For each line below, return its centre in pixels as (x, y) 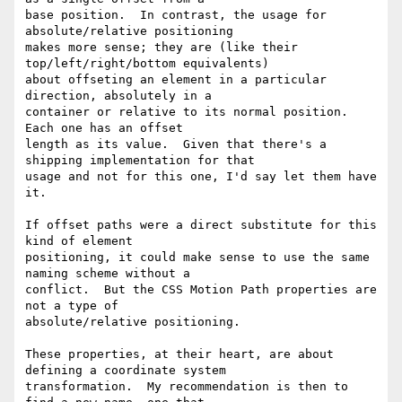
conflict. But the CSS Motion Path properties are (201, 290)
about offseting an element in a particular (176, 80)
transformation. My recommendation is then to (187, 387)
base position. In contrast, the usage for (176, 15)
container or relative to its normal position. (187, 112)
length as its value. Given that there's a (176, 144)
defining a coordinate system (126, 371)
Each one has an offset (104, 128)
